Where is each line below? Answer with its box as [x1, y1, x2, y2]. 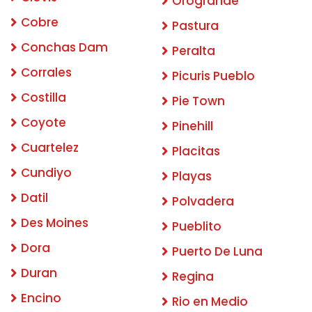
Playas [172, 167, 212, 185]
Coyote [21, 114, 66, 131]
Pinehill [172, 117, 213, 134]
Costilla [21, 88, 66, 106]
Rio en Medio [172, 292, 248, 310]
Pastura [172, 17, 219, 34]
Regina [172, 267, 214, 285]
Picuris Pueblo [172, 67, 255, 84]
